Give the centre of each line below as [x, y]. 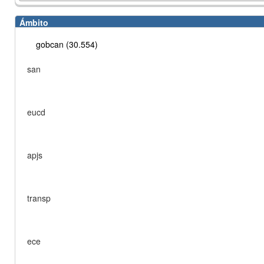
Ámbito [34, 22]
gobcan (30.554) [67, 44]
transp [39, 198]
